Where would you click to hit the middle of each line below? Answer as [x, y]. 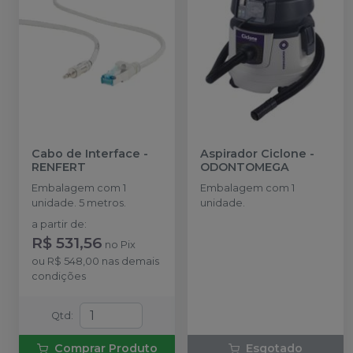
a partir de [58, 225]
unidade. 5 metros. [79, 203]
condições [59, 277]
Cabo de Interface [86, 154]
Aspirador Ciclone [253, 154]
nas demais [129, 262]
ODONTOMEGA [245, 167]
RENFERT [59, 167]
